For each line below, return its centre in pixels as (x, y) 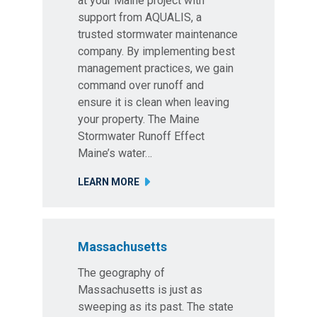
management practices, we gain (156, 68)
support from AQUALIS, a (140, 17)
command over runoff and (141, 85)
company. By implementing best (156, 51)
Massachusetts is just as (140, 290)
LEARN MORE (109, 182)
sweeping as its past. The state (156, 307)
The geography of (121, 273)
